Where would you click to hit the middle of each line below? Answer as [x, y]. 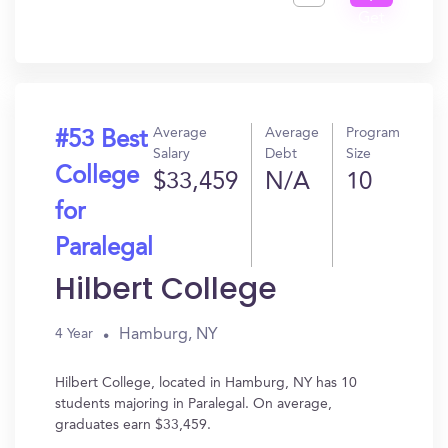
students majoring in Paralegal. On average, [193, 404]
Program [373, 133]
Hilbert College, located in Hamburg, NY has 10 [206, 383]
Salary [171, 154]
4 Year [74, 334]
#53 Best [101, 141]
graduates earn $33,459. [133, 425]
